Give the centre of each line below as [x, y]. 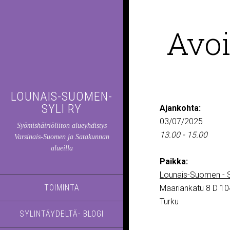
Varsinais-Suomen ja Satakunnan [62, 137]
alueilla [62, 148]
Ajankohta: [180, 108]
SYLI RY [62, 109]
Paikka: [174, 161]
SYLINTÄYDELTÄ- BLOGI [62, 214]
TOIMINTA [62, 188]
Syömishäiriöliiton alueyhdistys [62, 126]
